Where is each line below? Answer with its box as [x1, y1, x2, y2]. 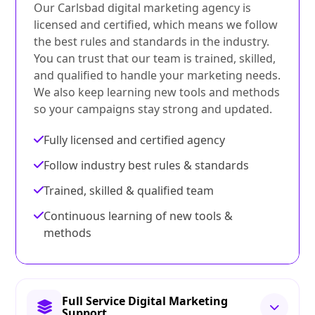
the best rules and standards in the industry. [34, 34, 270, 50]
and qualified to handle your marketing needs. [34, 67, 281, 84]
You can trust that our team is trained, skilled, [34, 51, 276, 67]
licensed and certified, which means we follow [34, 17, 278, 33]
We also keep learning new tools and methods [34, 84, 281, 101]
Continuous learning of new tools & [44, 208, 233, 224]
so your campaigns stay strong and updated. [34, 101, 273, 117]
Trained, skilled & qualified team [44, 183, 214, 199]
